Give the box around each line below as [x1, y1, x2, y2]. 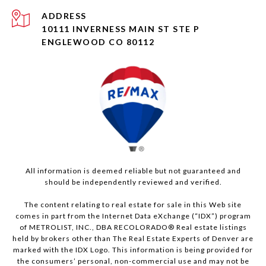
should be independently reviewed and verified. [44, 178, 222, 187]
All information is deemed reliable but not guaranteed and [25, 166, 241, 176]
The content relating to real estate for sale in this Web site [24, 200, 242, 210]
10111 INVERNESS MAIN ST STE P [42, 24, 200, 34]
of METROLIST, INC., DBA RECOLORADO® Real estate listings [19, 223, 247, 232]
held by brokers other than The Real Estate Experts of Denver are [12, 234, 254, 243]
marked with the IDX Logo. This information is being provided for [13, 245, 253, 255]
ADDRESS [42, 11, 87, 21]
